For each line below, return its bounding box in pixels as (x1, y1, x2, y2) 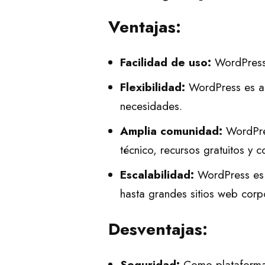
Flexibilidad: (120, 79, 185, 95)
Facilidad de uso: (120, 54, 211, 70)
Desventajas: (108, 217, 208, 241)
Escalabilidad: (120, 167, 194, 183)
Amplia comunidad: (120, 123, 222, 139)
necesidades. (120, 98, 182, 114)
